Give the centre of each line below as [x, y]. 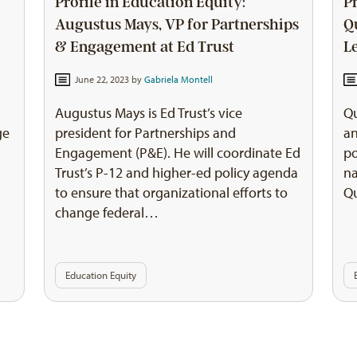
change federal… [107, 213]
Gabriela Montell [178, 79]
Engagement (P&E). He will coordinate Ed [178, 153]
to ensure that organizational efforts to [172, 193]
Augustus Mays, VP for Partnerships [177, 24]
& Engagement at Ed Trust [145, 47]
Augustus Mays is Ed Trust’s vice [149, 114]
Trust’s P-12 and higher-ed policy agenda [177, 173]
